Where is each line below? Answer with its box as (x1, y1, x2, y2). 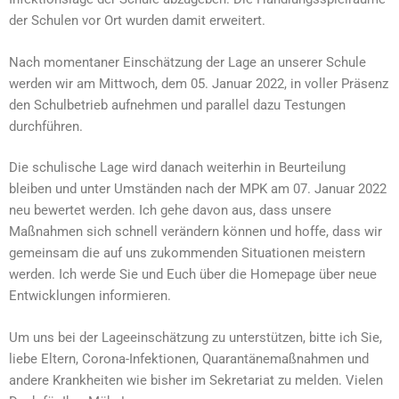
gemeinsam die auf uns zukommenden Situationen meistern (9, 245, 365, 261)
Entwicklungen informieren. (9, 288, 171, 304)
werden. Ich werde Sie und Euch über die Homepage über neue (9, 266, 377, 282)
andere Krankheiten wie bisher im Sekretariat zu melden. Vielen (9, 371, 383, 388)
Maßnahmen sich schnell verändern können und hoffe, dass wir (9, 224, 382, 240)
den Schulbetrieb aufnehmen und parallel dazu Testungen (9, 96, 346, 113)
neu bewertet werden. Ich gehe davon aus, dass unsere (9, 202, 331, 218)
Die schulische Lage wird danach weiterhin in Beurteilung (9, 159, 346, 175)
